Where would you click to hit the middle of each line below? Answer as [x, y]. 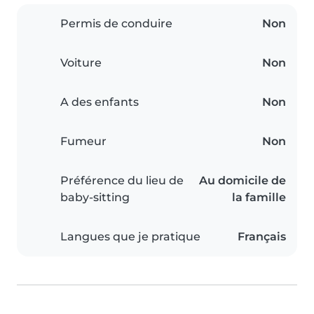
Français [262, 237]
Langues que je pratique [130, 237]
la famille [259, 198]
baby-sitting [95, 198]
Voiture [81, 63]
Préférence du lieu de [122, 181]
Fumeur [83, 142]
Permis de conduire [116, 24]
